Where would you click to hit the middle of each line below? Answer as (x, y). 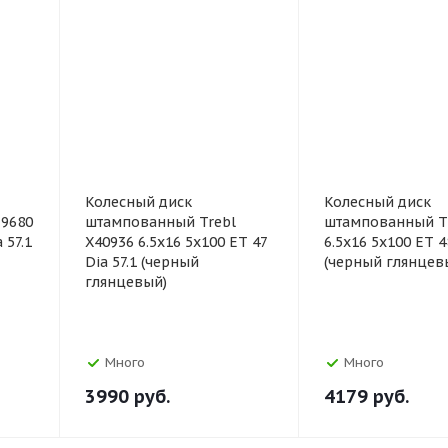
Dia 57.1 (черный (142, 262)
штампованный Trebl (160, 222)
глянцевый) (126, 282)
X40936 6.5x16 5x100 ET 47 (176, 242)
